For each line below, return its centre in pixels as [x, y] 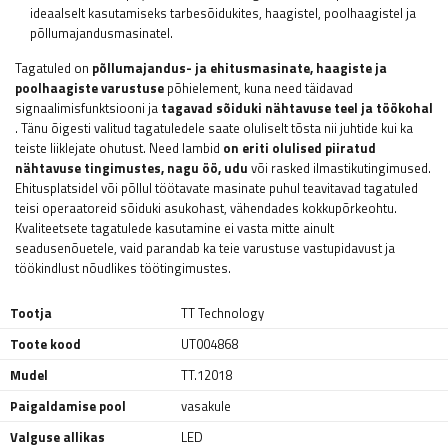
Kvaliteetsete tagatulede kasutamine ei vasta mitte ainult [174, 228]
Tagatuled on [53, 68]
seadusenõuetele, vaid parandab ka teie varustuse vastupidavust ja [205, 248]
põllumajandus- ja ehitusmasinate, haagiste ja [239, 68]
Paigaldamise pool [68, 406]
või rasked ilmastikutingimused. [339, 168]
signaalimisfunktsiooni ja [88, 108]
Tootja [31, 313]
